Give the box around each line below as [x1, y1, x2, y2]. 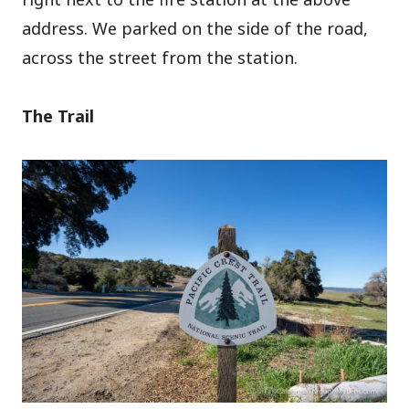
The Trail [22, 105, 95, 128]
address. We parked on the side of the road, [22, 17, 369, 40]
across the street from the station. [22, 47, 299, 69]
